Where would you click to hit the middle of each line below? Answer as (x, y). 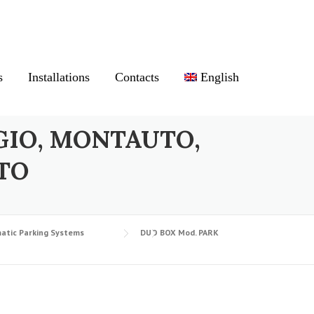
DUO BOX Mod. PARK (179, 232)
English (220, 77)
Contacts (137, 77)
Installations (59, 77)
